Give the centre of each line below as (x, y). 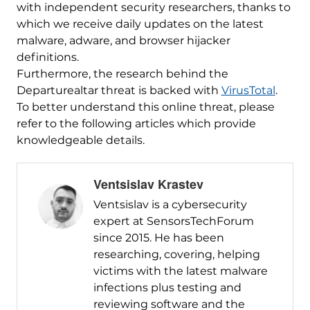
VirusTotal (248, 91)
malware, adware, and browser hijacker (123, 41)
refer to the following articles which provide (136, 124)
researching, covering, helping (176, 255)
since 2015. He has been (158, 238)
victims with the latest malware (180, 271)
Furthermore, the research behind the (122, 74)
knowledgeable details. (80, 140)
